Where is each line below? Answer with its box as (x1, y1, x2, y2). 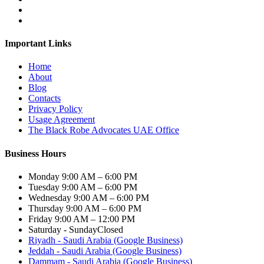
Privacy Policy (28, 104, 82, 114)
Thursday (28, 203, 66, 213)
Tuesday (28, 181, 62, 192)
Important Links (5, 38, 71, 49)
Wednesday (28, 192, 74, 203)
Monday (28, 171, 62, 181)
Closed (97, 224, 123, 235)
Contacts (28, 93, 61, 104)
